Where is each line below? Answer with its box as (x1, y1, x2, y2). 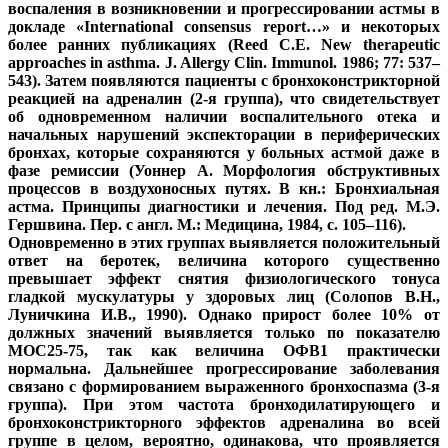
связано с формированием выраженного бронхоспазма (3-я (8, 378, 440, 396)
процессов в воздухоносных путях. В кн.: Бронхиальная (8, 180, 440, 198)
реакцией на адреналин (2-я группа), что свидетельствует (8, 90, 440, 108)
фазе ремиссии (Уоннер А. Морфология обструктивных (8, 162, 440, 180)
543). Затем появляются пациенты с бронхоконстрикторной (8, 72, 440, 90)
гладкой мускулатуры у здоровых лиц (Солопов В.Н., (8, 288, 440, 306)
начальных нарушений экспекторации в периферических (8, 126, 440, 144)
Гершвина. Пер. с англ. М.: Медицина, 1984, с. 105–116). (8, 216, 406, 234)
